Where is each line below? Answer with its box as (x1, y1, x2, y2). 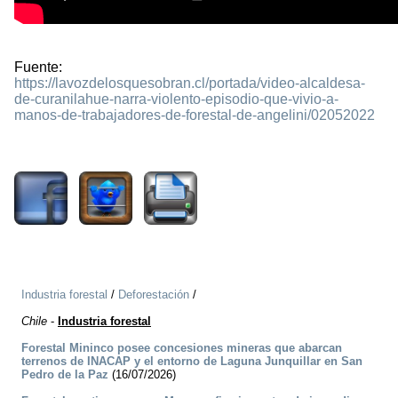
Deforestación (118, 288, 189, 302)
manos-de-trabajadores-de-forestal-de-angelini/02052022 (14, 107, 375, 123)
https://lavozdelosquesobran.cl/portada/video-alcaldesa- (14, 76, 365, 92)
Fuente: (14, 60, 62, 76)
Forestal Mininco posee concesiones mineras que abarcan (21, 341, 342, 355)
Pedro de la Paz (21, 368, 108, 382)
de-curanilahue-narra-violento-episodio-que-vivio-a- (14, 92, 338, 107)
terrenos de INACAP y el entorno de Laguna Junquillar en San (21, 354, 362, 369)
